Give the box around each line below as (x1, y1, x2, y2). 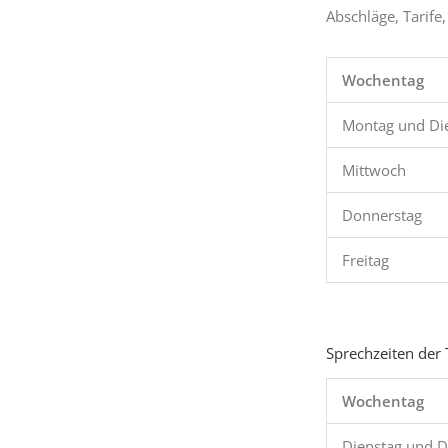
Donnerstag (342, 205, 422, 226)
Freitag (342, 250, 389, 271)
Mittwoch (342, 160, 406, 181)
